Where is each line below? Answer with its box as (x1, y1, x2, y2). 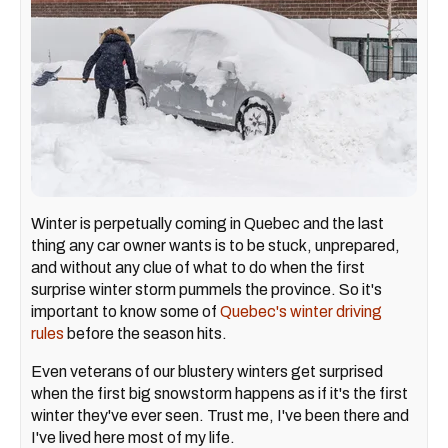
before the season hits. (64, 324, 227, 342)
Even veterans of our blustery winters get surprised (31, 362, 383, 380)
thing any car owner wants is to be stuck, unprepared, (31, 236, 400, 254)
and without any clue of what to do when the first (31, 258, 365, 276)
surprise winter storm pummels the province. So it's (31, 280, 382, 298)
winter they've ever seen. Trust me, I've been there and (31, 406, 409, 424)
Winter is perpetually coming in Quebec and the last (31, 214, 384, 232)
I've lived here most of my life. (31, 428, 238, 446)
